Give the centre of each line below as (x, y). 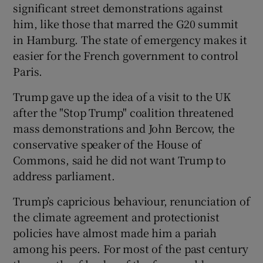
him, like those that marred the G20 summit (126, 23)
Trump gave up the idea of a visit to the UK (122, 96)
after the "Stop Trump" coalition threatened (123, 112)
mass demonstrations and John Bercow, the (124, 128)
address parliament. (64, 175)
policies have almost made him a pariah (115, 232)
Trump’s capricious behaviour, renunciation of (131, 200)
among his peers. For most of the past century (131, 248)
